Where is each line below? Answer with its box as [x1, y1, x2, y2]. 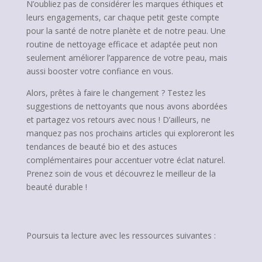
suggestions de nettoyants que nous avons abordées [26, 101, 227, 112]
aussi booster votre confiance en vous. [26, 65, 173, 77]
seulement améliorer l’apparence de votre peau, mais [26, 52, 227, 63]
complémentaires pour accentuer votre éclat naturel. [26, 154, 225, 166]
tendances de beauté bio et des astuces [26, 141, 177, 152]
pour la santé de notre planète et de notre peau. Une [26, 25, 226, 36]
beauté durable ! [26, 181, 87, 192]
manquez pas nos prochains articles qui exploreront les [26, 127, 235, 139]
